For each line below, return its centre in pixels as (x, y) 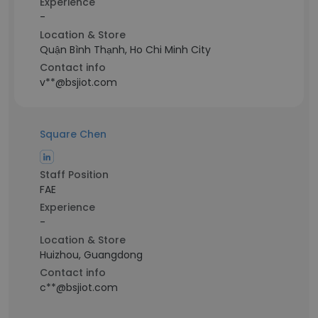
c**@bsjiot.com (79, 287)
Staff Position (74, 175)
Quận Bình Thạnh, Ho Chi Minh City (125, 50)
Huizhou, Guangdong (91, 255)
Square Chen (73, 134)
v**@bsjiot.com (78, 82)
